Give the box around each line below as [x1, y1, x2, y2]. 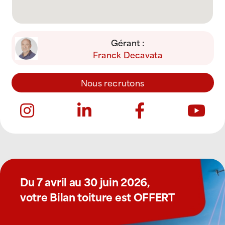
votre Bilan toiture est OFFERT [20, 188, 175, 205]
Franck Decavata [92, 48, 163, 61]
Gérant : [110, 36, 145, 49]
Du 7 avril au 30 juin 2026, [20, 173, 150, 190]
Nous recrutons [80, 76, 145, 89]
